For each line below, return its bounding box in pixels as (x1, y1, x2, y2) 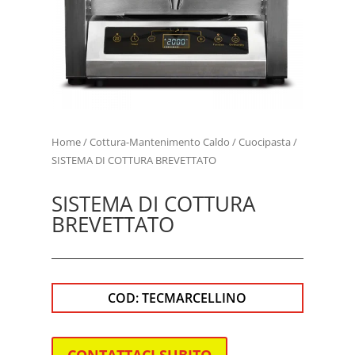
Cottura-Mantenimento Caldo (89, 135, 230, 150)
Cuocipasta (238, 135, 291, 150)
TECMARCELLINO (142, 289, 247, 307)
